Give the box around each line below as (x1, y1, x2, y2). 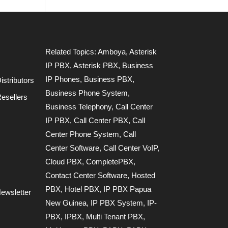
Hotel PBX (65, 184, 100, 193)
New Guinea (45, 198, 87, 207)
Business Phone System (45, 88, 128, 97)
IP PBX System (91, 198, 144, 207)
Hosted (131, 170, 156, 180)
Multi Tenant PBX (86, 212, 144, 221)
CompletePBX (86, 157, 134, 166)
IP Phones (45, 74, 80, 83)
